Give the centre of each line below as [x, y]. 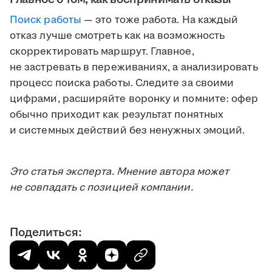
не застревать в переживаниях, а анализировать [134, 68]
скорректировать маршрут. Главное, [102, 52]
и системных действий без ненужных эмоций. [127, 131]
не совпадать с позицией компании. [101, 188]
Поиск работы [46, 20]
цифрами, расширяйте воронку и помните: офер [134, 99]
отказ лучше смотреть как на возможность [117, 36]
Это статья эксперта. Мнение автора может [120, 172]
